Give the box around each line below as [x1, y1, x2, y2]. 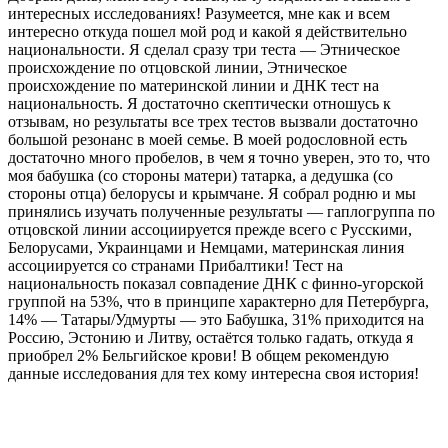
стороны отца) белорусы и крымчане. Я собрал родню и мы [8, 184, 416, 202]
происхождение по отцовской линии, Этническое [8, 58, 347, 76]
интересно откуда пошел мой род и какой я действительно [8, 22, 407, 40]
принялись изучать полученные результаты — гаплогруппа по [8, 202, 435, 220]
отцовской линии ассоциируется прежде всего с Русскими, [8, 220, 412, 238]
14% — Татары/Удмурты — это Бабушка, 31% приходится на [8, 310, 424, 328]
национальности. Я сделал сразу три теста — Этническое [8, 40, 400, 58]
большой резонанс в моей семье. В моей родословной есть [8, 130, 407, 148]
